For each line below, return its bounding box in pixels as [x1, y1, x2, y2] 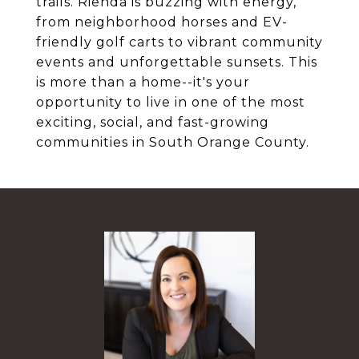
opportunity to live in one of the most [36, 95, 305, 110]
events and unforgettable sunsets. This [36, 54, 317, 70]
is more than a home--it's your [36, 75, 250, 90]
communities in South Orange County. [36, 135, 309, 150]
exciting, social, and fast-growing [36, 115, 269, 130]
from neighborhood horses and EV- [36, 14, 288, 30]
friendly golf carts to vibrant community [36, 34, 323, 50]
